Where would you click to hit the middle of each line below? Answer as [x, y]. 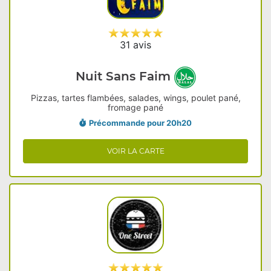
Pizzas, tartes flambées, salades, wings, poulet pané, [135, 98]
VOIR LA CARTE [135, 151]
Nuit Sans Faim [125, 77]
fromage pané [135, 107]
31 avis [135, 45]
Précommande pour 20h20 [140, 123]
